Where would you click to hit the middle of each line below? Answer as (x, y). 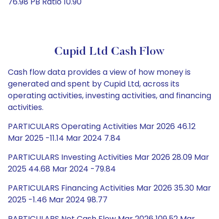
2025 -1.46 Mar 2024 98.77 (58, 200)
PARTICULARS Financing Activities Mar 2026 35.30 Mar (109, 188)
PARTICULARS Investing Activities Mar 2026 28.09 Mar (109, 157)
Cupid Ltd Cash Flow (109, 52)
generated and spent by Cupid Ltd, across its (94, 84)
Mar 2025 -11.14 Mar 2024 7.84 (64, 138)
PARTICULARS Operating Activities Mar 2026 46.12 (102, 126)
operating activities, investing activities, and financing (109, 96)
